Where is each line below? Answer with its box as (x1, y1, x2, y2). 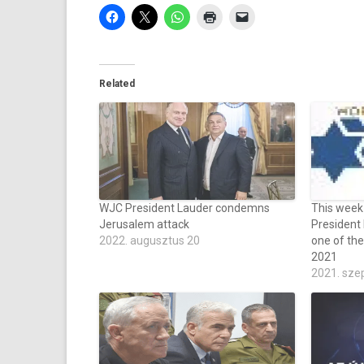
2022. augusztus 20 (99, 234, 200, 247)
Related (99, 78, 135, 89)
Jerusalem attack (99, 218, 189, 231)
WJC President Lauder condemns (99, 201, 270, 214)
